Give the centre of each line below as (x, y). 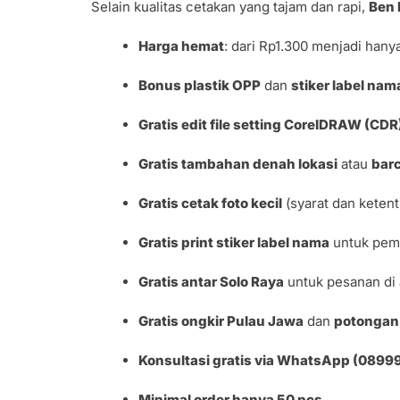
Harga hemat (182, 46)
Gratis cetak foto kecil (211, 203)
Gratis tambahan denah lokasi (238, 163)
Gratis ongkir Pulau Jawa (221, 321)
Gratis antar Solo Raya (212, 281)
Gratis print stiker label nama (234, 242)
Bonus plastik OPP (200, 85)
